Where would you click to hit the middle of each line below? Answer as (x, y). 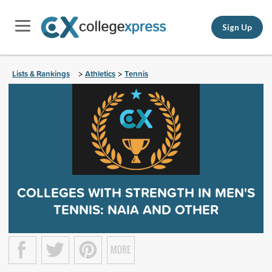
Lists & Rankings (41, 74)
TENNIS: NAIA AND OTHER (136, 209)
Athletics (100, 74)
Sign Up (237, 27)
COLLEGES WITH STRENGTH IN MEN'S (136, 192)
